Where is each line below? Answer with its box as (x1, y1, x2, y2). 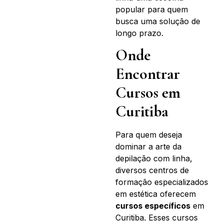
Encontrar (115, 64, 180, 84)
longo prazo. (115, 28, 163, 38)
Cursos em (115, 83, 181, 103)
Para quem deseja (115, 130, 182, 140)
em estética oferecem (115, 189, 196, 199)
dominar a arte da (115, 142, 182, 152)
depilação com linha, (115, 153, 192, 164)
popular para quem (115, 4, 188, 14)
